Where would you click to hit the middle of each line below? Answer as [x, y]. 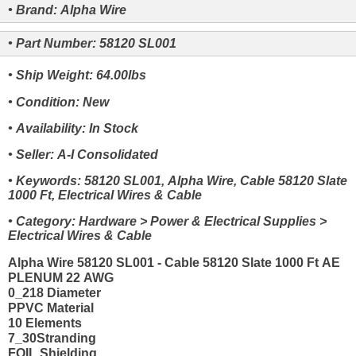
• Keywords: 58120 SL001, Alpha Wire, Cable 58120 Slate [178, 181]
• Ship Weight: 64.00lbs [77, 75]
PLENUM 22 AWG [61, 277]
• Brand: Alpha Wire [67, 10]
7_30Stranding [52, 338]
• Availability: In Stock [73, 128]
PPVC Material [51, 308]
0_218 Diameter [54, 292]
